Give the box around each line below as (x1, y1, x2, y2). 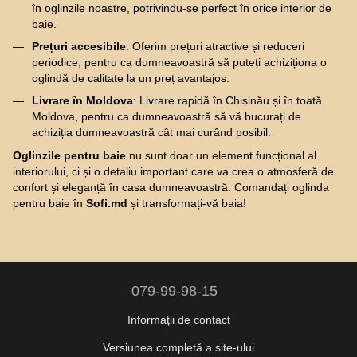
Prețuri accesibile (32, 39, 126, 53)
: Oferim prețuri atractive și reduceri (126, 39, 304, 53)
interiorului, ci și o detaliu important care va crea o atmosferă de (13, 164, 334, 178)
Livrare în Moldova (32, 94, 133, 108)
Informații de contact (127, 312, 230, 326)
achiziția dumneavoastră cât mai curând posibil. (32, 126, 271, 139)
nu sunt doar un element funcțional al (126, 148, 316, 162)
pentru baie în (13, 196, 86, 210)
